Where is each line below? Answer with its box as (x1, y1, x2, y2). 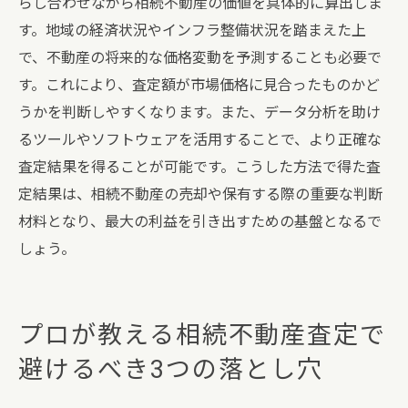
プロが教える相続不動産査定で (18, 321, 387, 350)
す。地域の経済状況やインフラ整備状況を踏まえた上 (18, 22, 366, 39)
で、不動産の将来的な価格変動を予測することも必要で (18, 49, 382, 66)
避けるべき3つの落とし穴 (18, 355, 324, 384)
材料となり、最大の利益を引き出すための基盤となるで (18, 213, 382, 230)
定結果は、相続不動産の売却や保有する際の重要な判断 (18, 186, 382, 203)
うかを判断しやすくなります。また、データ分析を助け (18, 104, 381, 121)
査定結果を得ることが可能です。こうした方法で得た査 (18, 158, 381, 176)
